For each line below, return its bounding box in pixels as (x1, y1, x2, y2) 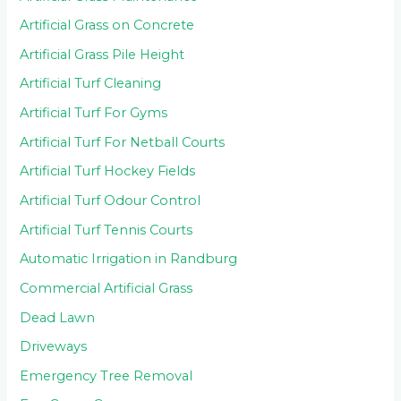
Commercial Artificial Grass (20, 279, 193, 296)
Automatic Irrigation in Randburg (20, 251, 238, 268)
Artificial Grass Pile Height (20, 46, 185, 63)
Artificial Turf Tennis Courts (20, 221, 193, 238)
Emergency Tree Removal (20, 367, 193, 384)
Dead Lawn (20, 309, 96, 326)
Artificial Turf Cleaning (20, 75, 162, 92)
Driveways (20, 338, 88, 355)
